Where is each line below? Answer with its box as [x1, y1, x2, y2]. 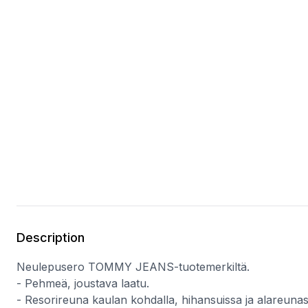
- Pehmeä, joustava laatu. [16, 276, 149, 290]
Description [16, 230, 85, 245]
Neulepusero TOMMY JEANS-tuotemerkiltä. [16, 260, 250, 274]
